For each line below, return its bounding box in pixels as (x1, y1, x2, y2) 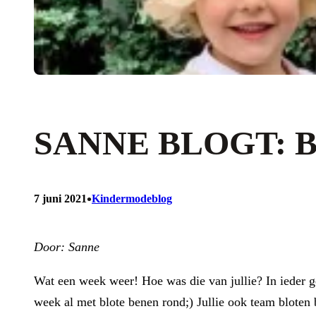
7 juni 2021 (34, 192, 87, 205)
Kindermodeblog (92, 192, 172, 205)
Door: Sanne (34, 239, 99, 254)
